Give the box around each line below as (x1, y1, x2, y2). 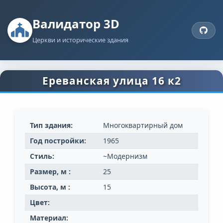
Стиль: (30, 151, 54, 161)
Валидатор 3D (32, 15, 119, 32)
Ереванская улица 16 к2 (42, 74, 181, 88)
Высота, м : (30, 182, 70, 192)
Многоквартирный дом (103, 120, 183, 130)
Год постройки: (30, 136, 86, 146)
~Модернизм (103, 151, 147, 161)
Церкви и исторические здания (32, 35, 128, 45)
